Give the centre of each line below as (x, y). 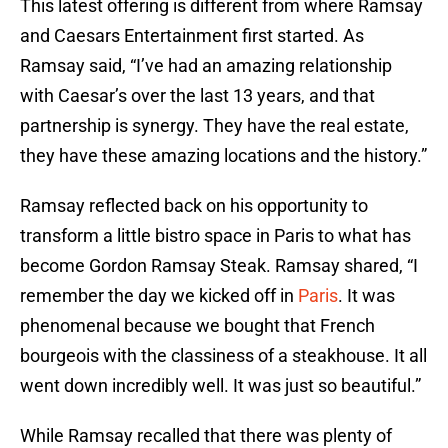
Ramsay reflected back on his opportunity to (194, 206)
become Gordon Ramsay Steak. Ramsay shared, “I (219, 266)
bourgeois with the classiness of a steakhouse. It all (223, 356)
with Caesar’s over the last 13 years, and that (197, 96)
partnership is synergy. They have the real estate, (214, 126)
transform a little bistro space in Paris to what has (215, 236)
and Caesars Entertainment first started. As (192, 36)
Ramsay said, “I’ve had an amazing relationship (206, 66)
